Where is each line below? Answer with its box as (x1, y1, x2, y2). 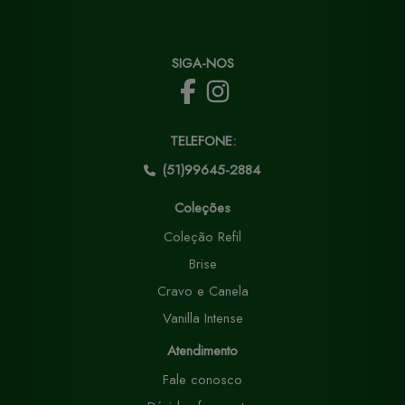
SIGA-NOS (171, 53, 234, 74)
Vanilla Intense (162, 308, 243, 329)
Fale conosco (163, 370, 242, 391)
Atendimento (167, 341, 238, 362)
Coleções (174, 198, 231, 219)
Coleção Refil (164, 227, 241, 248)
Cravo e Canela (156, 281, 249, 302)
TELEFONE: (169, 131, 236, 152)
